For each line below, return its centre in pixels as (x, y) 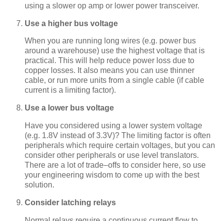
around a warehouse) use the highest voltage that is (115, 51)
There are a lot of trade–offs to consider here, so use (115, 165)
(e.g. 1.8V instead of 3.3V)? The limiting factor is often (118, 135)
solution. (39, 185)
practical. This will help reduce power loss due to (110, 61)
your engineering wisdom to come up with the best (112, 175)
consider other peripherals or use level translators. (112, 155)
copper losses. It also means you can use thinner (110, 71)
